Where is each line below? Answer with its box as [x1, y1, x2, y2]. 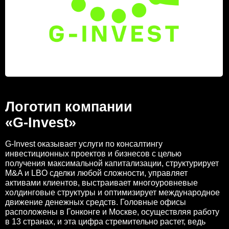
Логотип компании [5, 99, 132, 114]
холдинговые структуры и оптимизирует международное [5, 188, 220, 197]
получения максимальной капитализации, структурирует [5, 159, 219, 168]
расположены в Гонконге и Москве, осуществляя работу [5, 208, 219, 216]
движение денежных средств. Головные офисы [5, 198, 186, 207]
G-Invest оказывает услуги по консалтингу [5, 140, 163, 148]
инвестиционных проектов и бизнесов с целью [5, 149, 181, 158]
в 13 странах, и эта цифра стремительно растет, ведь [5, 217, 205, 226]
